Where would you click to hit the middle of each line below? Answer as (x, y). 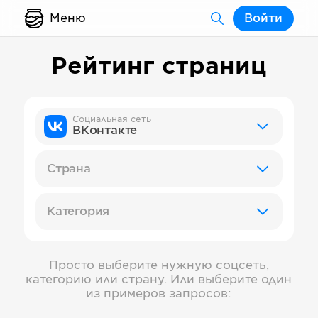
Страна (69, 169)
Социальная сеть (112, 119)
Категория (78, 212)
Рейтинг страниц (159, 67)
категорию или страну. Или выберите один (159, 280)
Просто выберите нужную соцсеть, (159, 265)
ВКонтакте (105, 131)
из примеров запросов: (159, 294)
